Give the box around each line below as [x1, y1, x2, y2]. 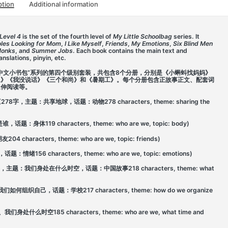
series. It [172, 32, 199, 40]
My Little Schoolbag [112, 32, 172, 40]
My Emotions [131, 39, 169, 47]
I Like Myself [64, 39, 102, 47]
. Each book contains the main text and [72, 46, 187, 54]
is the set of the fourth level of [20, 32, 113, 40]
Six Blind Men [173, 39, 213, 47]
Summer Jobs [31, 46, 73, 54]
